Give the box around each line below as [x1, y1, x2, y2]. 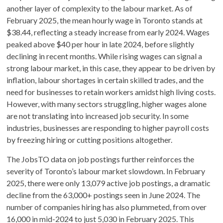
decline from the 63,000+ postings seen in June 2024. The [6, 190, 201, 200]
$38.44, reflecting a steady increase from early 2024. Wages [6, 27, 210, 37]
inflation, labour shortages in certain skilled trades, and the [6, 75, 204, 85]
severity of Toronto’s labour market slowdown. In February [6, 166, 206, 176]
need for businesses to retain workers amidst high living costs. [6, 87, 216, 97]
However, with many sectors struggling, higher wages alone [6, 99, 207, 109]
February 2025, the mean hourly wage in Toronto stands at [6, 15, 203, 25]
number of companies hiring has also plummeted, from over [6, 202, 207, 212]
